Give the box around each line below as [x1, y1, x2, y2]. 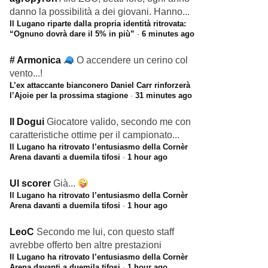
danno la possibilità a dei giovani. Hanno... [10, 7, 190, 17]
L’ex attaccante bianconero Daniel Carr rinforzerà [10, 81, 190, 90]
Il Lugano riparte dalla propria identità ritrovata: [10, 19, 186, 28]
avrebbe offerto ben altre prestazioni [10, 240, 162, 250]
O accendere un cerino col [77, 55, 188, 65]
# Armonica [10, 55, 63, 65]
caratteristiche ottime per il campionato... [10, 130, 179, 140]
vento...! [10, 68, 42, 78]
